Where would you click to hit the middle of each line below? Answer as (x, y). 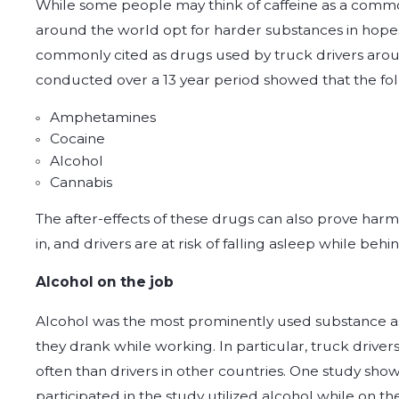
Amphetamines (102, 118)
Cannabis (81, 182)
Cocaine (77, 139)
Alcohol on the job (105, 282)
